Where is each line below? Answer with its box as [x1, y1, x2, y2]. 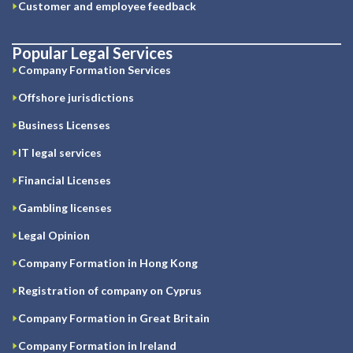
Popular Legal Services [12, 43, 173, 63]
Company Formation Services [18, 63, 171, 77]
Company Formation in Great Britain [18, 311, 210, 325]
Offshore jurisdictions [18, 91, 134, 105]
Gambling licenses [18, 201, 112, 215]
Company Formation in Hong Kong [18, 256, 198, 270]
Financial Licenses [18, 173, 111, 188]
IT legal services [18, 146, 102, 160]
